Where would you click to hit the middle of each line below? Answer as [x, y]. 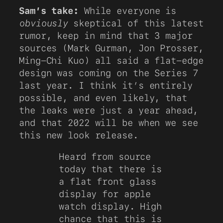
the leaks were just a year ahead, [109, 110]
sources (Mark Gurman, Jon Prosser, [111, 48]
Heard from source [105, 157]
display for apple [105, 194]
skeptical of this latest [136, 23]
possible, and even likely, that [103, 97]
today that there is [111, 169]
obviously [44, 23]
